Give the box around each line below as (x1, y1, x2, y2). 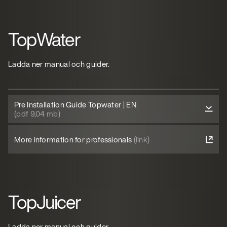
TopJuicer (8, 188, 82, 215)
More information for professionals (14, 134, 134, 145)
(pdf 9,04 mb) (14, 108, 60, 119)
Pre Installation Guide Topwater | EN (14, 99, 136, 110)
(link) (133, 134, 150, 145)
